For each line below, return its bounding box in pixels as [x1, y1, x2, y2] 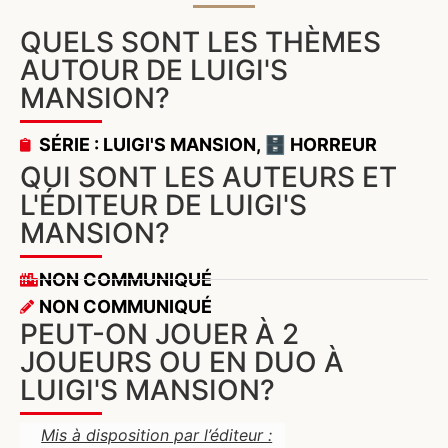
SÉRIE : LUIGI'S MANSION [39, 134, 256, 156]
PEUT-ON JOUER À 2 [20, 317, 299, 352]
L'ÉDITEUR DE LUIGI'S [20, 188, 307, 223]
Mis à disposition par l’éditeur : [41, 425, 273, 446]
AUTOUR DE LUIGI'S [20, 53, 288, 88]
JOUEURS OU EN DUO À [20, 345, 344, 380]
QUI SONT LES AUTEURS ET [20, 160, 397, 195]
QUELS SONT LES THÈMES [20, 25, 381, 60]
